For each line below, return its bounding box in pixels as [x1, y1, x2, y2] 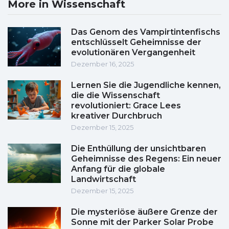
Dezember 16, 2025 [71, 60, 134, 68]
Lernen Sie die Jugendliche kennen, [71, 80, 221, 90]
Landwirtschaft [71, 174, 136, 185]
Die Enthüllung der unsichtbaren [71, 144, 206, 154]
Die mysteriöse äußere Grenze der [71, 207, 218, 217]
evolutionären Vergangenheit [71, 48, 195, 58]
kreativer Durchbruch [71, 111, 162, 121]
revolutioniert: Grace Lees [71, 101, 181, 111]
